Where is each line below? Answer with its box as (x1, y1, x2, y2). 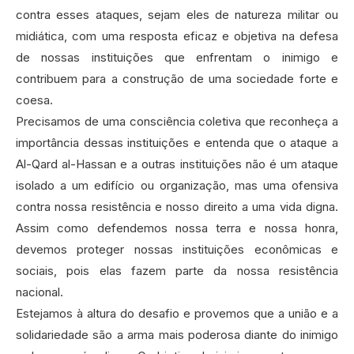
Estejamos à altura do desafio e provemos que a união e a (16, 306, 338, 322)
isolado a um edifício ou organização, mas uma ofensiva (16, 178, 338, 194)
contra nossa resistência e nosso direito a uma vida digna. (16, 199, 338, 215)
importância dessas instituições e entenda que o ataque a (16, 135, 338, 151)
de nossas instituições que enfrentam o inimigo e (16, 50, 338, 66)
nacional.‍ (16, 284, 63, 300)
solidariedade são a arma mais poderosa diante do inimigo (16, 327, 338, 343)
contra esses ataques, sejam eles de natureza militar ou (16, 7, 338, 23)
